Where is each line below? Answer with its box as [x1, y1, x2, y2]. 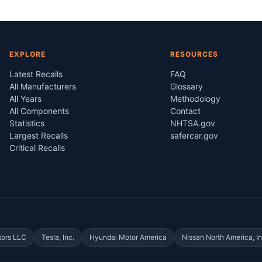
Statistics [9, 118, 45, 128]
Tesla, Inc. [42, 233, 74, 242]
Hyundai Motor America [89, 233, 167, 242]
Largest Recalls [9, 130, 68, 140]
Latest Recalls [9, 69, 63, 79]
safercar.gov [170, 130, 218, 140]
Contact [170, 106, 201, 116]
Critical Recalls [9, 143, 65, 153]
